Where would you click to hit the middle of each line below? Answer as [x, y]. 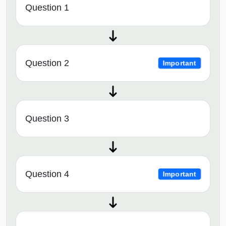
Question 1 [47, 7]
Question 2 [47, 63]
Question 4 [47, 174]
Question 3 [47, 118]
